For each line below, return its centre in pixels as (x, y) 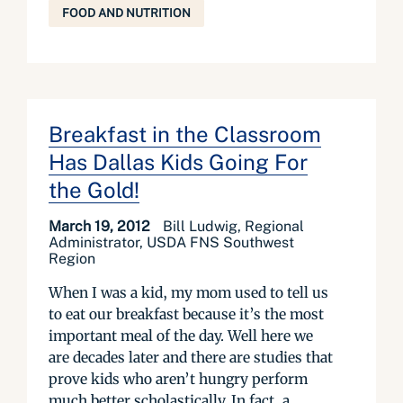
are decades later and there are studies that (191, 357)
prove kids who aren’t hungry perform (178, 379)
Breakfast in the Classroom (185, 134)
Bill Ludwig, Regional (233, 226)
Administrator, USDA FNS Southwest (171, 242)
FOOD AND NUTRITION (126, 13)
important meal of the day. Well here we (181, 336)
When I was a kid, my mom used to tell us (188, 292)
